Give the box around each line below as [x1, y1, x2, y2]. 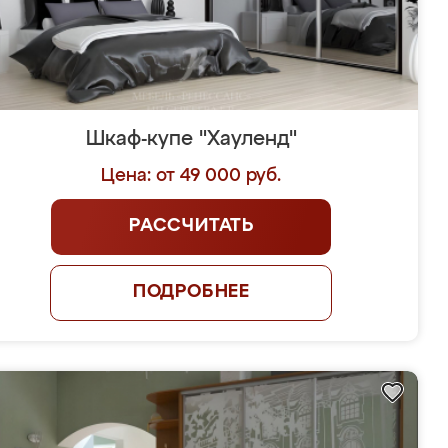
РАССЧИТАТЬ [128, 217, 254, 235]
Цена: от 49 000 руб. [101, 167, 282, 185]
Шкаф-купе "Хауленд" [85, 129, 297, 149]
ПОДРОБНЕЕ [132, 283, 251, 301]
